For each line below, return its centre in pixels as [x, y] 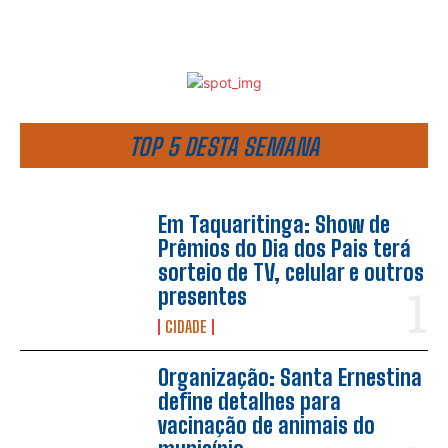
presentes [203, 297]
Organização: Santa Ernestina [290, 378]
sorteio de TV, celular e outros [291, 273]
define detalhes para [250, 402]
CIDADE [186, 327]
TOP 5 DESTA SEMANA [224, 147]
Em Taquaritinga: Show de [274, 225]
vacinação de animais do [267, 426]
